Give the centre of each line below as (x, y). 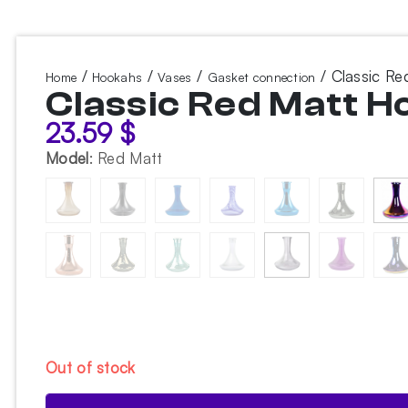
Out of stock (91, 367)
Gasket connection (261, 77)
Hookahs (117, 77)
